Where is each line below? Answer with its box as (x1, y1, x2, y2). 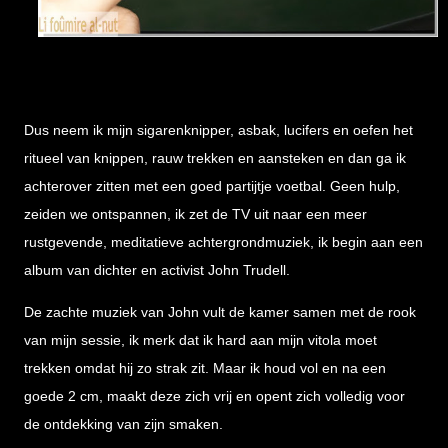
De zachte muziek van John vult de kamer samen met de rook (24, 304, 416, 321)
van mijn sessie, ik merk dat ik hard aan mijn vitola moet (24, 332, 377, 349)
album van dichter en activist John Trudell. (24, 262, 290, 279)
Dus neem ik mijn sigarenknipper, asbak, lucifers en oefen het (24, 122, 413, 139)
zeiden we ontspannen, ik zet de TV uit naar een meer (24, 206, 367, 223)
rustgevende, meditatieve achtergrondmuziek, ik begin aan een (24, 234, 423, 251)
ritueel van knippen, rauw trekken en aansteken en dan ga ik (24, 150, 406, 167)
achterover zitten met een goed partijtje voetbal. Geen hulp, (24, 178, 400, 195)
